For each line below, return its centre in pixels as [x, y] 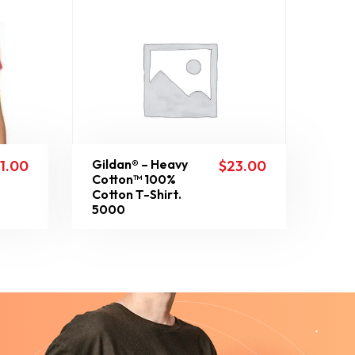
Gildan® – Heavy [140, 164]
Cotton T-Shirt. [137, 194]
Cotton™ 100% [134, 179]
